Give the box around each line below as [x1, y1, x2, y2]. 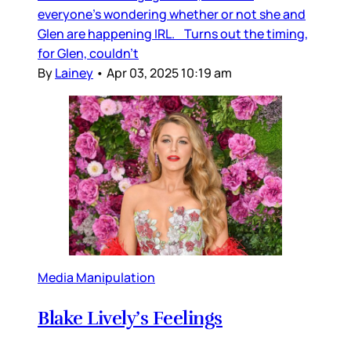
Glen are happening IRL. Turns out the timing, [38, 25, 308, 43]
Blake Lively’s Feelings [38, 306, 223, 331]
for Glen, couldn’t [38, 45, 139, 63]
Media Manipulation [38, 269, 155, 287]
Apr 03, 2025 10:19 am [107, 64, 232, 82]
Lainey [55, 64, 93, 82]
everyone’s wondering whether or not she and [38, 5, 306, 24]
